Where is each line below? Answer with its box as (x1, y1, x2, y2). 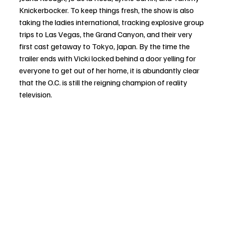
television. (19, 89, 52, 100)
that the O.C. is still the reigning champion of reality (19, 77, 189, 88)
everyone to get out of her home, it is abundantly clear (19, 65, 201, 76)
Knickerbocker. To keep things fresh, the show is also (19, 5, 195, 16)
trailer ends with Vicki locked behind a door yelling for (19, 53, 197, 64)
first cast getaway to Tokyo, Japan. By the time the (19, 41, 191, 52)
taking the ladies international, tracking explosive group (19, 17, 205, 28)
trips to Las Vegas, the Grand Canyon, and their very (19, 29, 194, 40)
